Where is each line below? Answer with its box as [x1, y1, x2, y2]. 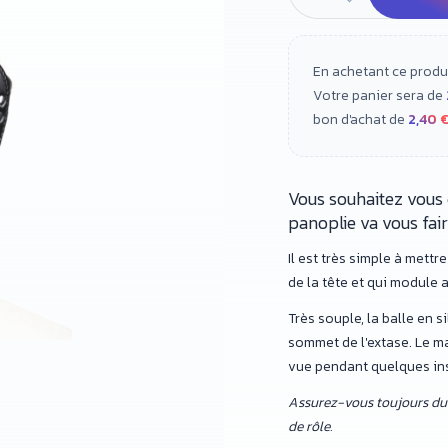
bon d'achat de [313, 109, 408, 130]
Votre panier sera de [313, 85, 446, 106]
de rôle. [288, 416, 332, 437]
